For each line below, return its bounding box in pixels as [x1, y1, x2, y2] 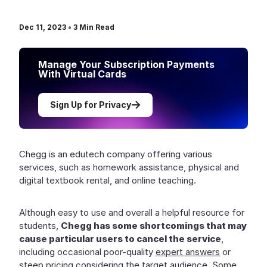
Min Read [77, 23, 114, 32]
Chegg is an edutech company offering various [19, 148, 212, 160]
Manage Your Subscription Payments [38, 58, 215, 70]
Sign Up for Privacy [50, 100, 131, 110]
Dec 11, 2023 [19, 23, 66, 32]
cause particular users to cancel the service [19, 233, 221, 244]
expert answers [156, 246, 220, 257]
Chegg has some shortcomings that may [61, 220, 247, 231]
